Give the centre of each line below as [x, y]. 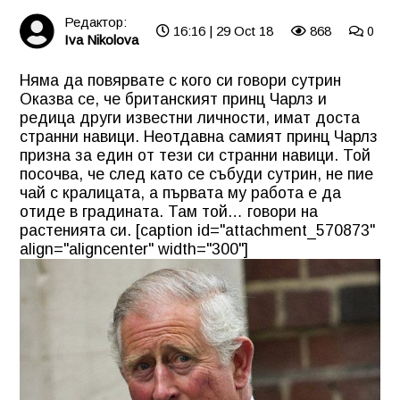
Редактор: [96, 22]
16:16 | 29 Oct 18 [221, 31]
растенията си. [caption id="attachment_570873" [197, 230]
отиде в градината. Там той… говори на [169, 211]
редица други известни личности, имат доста [190, 117]
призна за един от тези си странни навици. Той [195, 155]
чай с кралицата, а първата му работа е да [180, 192]
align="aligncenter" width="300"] [134, 249]
